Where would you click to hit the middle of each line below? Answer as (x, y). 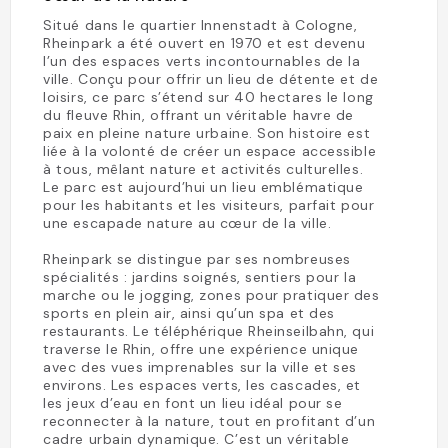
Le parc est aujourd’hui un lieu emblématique (203, 187)
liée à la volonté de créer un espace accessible (210, 151)
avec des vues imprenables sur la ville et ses (200, 367)
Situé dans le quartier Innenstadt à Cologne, (200, 25)
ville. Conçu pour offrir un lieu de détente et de (211, 79)
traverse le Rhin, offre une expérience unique (201, 349)
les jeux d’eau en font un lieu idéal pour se (193, 403)
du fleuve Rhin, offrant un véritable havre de (198, 115)
